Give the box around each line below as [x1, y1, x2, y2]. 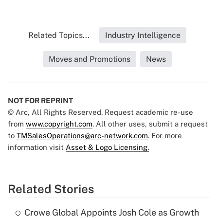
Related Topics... [28, 31, 90, 40]
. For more [148, 131, 182, 140]
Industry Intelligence [105, 31, 181, 40]
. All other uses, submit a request [92, 120, 208, 128]
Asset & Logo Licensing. [66, 143, 149, 152]
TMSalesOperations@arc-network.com [17, 131, 148, 140]
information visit [8, 143, 66, 152]
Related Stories [8, 182, 94, 196]
